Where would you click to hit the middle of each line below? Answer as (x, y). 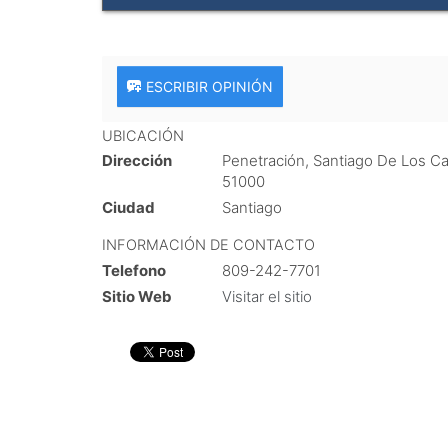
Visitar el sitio (267, 296)
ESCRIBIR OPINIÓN (209, 86)
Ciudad (128, 208)
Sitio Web (137, 296)
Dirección (137, 161)
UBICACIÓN (143, 136)
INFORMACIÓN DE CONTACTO (208, 245)
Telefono (134, 270)
